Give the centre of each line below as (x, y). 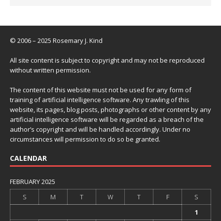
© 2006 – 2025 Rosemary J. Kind (56, 41)
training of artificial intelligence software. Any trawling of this (100, 100)
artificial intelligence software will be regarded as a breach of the (107, 120)
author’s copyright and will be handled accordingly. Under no (100, 129)
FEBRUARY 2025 (33, 182)
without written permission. (50, 70)
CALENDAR (28, 158)
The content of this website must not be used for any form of (101, 90)
